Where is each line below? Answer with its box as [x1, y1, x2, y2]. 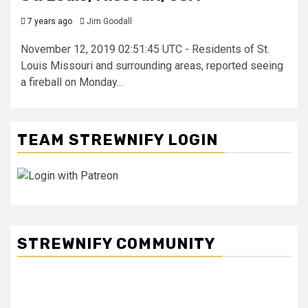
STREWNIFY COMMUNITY [17, 234, 215, 253]
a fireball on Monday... [21, 76, 123, 89]
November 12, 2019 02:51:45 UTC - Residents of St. [21, 43, 269, 56]
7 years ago [25, 16, 72, 26]
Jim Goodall [87, 16, 132, 26]
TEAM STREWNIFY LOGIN [17, 131, 218, 149]
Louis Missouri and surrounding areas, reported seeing [21, 59, 283, 72]
